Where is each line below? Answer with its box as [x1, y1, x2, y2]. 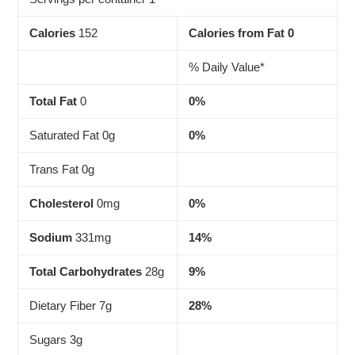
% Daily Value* [189, 60, 265, 74]
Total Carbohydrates [29, 265, 142, 278]
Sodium [29, 231, 72, 244]
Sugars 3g [29, 333, 82, 346]
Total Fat [29, 94, 77, 108]
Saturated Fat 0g [29, 128, 115, 142]
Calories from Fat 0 [189, 26, 294, 40]
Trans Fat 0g [29, 162, 94, 176]
